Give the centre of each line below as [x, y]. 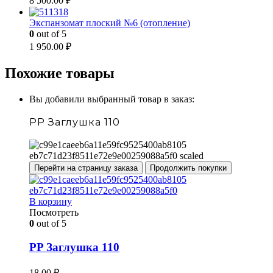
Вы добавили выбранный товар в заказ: [112, 99]
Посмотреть [54, 213]
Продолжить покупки [188, 168]
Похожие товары [60, 73]
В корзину [51, 202]
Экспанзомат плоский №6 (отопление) [110, 23]
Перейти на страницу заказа [86, 168]
